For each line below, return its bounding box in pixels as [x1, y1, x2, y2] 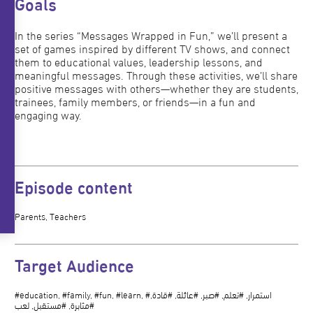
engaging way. [14, 106, 82, 123]
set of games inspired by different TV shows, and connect [14, 40, 290, 57]
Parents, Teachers [14, 210, 86, 223]
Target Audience [14, 252, 134, 277]
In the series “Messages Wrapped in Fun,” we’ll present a [14, 27, 287, 43]
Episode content [14, 173, 133, 198]
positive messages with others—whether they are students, [14, 80, 298, 96]
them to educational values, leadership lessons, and [14, 53, 263, 70]
